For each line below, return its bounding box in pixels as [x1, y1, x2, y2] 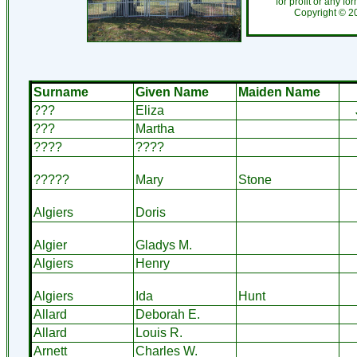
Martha [135, 122, 175, 135]
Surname [33, 85, 88, 99]
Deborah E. [135, 308, 200, 321]
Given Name [135, 85, 209, 99]
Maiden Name [237, 85, 320, 99]
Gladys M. [135, 238, 192, 252]
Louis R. [135, 326, 182, 339]
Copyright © [294, 7, 348, 18]
